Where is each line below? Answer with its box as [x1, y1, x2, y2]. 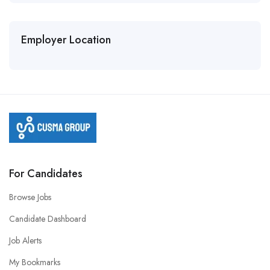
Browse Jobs [9, 191, 51, 203]
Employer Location [21, 32, 111, 48]
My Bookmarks [9, 256, 60, 268]
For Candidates [9, 166, 83, 181]
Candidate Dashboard [9, 213, 86, 225]
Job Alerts [9, 234, 42, 246]
